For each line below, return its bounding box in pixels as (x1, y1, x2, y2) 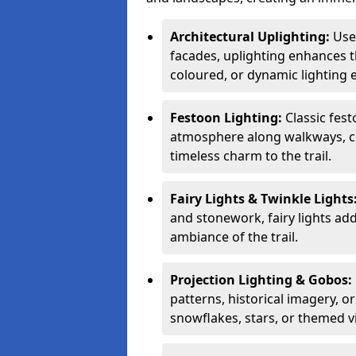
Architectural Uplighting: (170, 28, 330, 45)
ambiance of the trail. (170, 228, 298, 246)
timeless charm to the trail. (170, 147, 331, 164)
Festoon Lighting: (170, 109, 285, 126)
